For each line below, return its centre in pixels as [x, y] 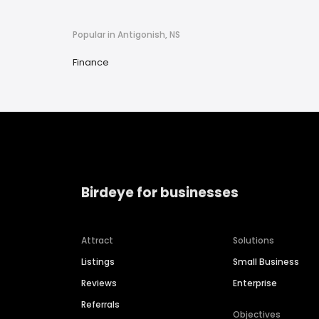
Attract [97, 241]
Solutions [254, 241]
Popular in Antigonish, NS [126, 35]
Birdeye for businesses [160, 192]
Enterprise [255, 283]
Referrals [100, 305]
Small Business [266, 262]
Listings [98, 262]
